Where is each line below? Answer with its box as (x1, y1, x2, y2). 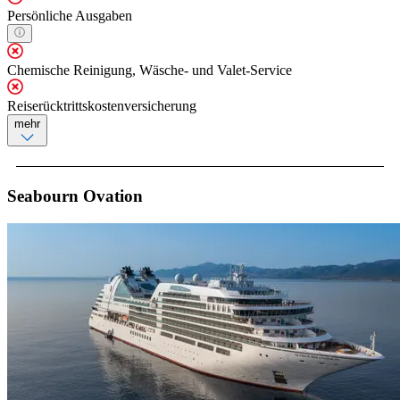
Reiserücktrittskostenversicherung (7, 97, 196, 113)
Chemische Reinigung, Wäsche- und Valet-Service (7, 62, 292, 78)
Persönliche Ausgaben (7, 7, 132, 23)
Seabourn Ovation (7, 186, 143, 205)
